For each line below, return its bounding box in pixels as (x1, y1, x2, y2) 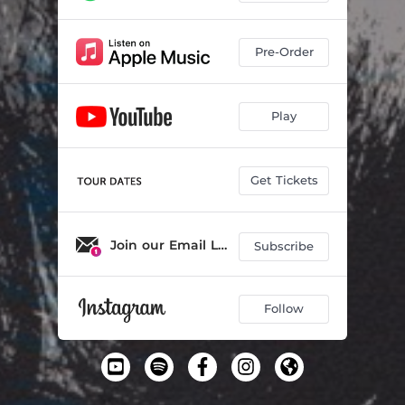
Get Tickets (250, 173, 318, 187)
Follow (264, 301, 304, 316)
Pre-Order (254, 44, 314, 59)
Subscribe (254, 239, 314, 253)
